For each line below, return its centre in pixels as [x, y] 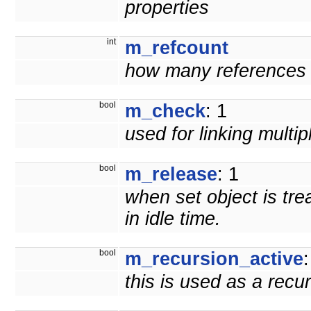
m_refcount [177, 48]
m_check [165, 111]
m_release [171, 175]
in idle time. [173, 219]
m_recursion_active [214, 259]
